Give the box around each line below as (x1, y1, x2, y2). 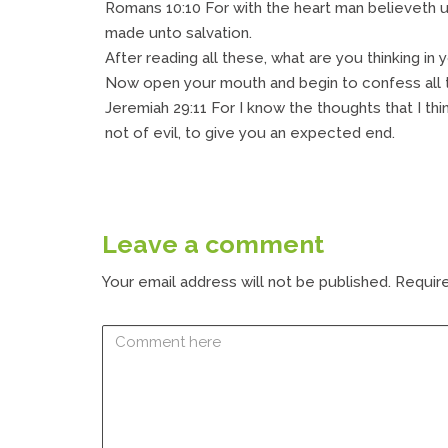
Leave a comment (102, 228, 324, 259)
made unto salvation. (105, 23, 252, 42)
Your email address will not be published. (102, 273, 391, 291)
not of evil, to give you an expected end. (105, 123, 395, 142)
